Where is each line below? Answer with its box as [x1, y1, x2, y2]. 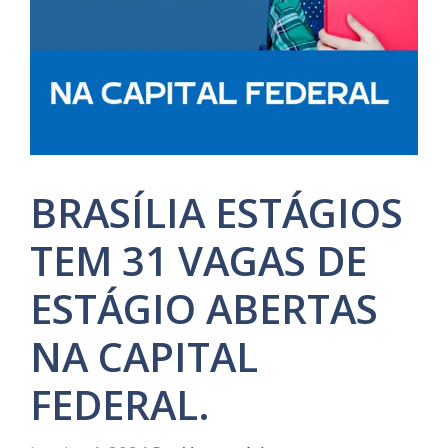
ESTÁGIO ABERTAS [30, 281, 378, 336]
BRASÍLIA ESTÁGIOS [30, 185, 403, 240]
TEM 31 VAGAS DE [30, 233, 367, 288]
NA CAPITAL [30, 329, 258, 384]
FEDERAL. [30, 377, 210, 432]
